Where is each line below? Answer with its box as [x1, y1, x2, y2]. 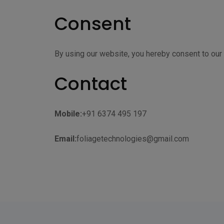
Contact [54, 71, 127, 96]
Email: [54, 134, 77, 143]
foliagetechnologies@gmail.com [76, 134, 189, 143]
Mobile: [54, 109, 82, 118]
